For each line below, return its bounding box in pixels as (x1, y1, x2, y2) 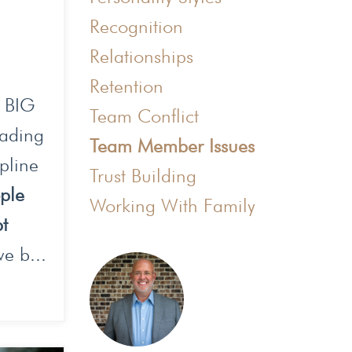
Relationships (89, 44, 193, 68)
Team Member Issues (89, 134, 255, 157)
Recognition (89, 14, 183, 38)
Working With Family (89, 193, 255, 217)
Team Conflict (89, 104, 199, 127)
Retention (89, 74, 163, 97)
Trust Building (89, 163, 196, 187)
